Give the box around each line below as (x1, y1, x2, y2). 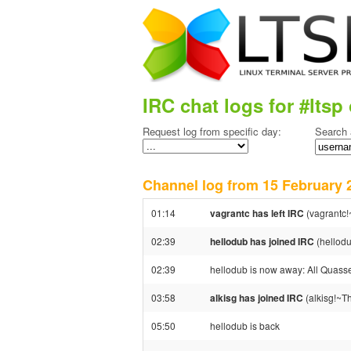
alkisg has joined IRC (210, 291, 303, 305)
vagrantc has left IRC (210, 206, 304, 220)
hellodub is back (210, 319, 280, 332)
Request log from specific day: (143, 124, 281, 139)
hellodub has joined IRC (210, 234, 314, 248)
